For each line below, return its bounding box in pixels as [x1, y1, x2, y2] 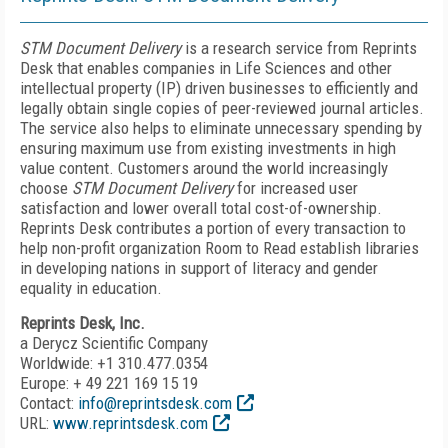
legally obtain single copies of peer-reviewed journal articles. [20, 98, 424, 118]
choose [20, 178, 72, 198]
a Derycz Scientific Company [20, 333, 208, 353]
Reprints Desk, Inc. [20, 313, 145, 333]
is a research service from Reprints [181, 38, 417, 58]
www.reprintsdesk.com [53, 413, 208, 433]
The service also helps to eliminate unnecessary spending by [20, 118, 422, 138]
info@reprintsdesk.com [78, 393, 232, 413]
